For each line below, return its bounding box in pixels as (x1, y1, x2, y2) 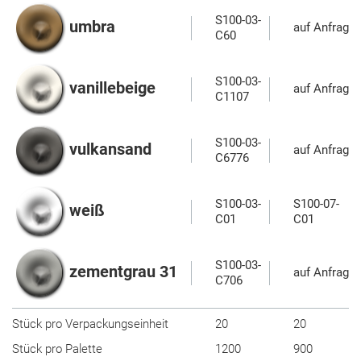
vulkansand (69, 139, 151, 160)
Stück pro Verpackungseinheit (12, 317, 168, 331)
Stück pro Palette (12, 342, 102, 356)
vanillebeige (69, 78, 156, 98)
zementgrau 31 (69, 262, 177, 282)
